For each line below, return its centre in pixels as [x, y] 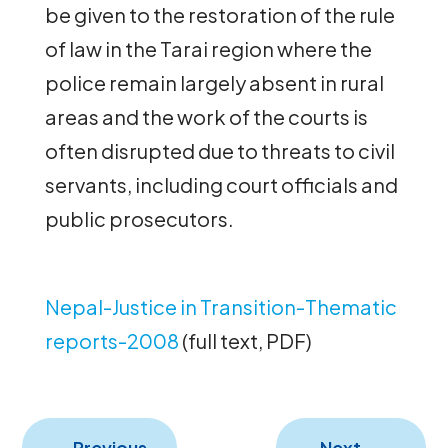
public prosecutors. [139, 218]
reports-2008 [111, 340]
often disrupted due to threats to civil [219, 150]
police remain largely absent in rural [214, 82]
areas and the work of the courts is [206, 116]
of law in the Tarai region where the [208, 48]
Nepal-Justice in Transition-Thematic [220, 306]
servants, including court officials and [221, 184]
